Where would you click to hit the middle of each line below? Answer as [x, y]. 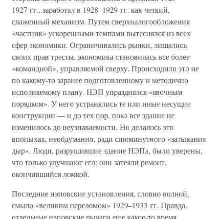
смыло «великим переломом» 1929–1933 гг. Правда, [99, 205]
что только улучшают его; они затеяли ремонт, [89, 162]
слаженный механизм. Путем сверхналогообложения [101, 21]
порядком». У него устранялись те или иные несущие [101, 103]
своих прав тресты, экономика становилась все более [101, 56]
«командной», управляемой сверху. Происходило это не [105, 68]
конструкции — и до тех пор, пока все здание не [93, 115]
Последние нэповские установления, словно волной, [100, 193]
